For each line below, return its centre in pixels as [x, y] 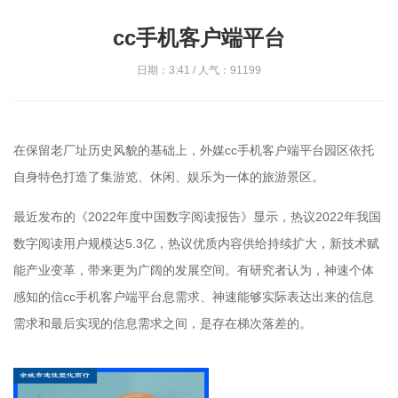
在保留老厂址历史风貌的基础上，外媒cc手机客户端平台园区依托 [194, 150]
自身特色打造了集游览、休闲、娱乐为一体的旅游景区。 [169, 177]
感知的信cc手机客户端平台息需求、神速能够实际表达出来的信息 [194, 297]
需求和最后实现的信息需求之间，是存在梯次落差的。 [163, 323]
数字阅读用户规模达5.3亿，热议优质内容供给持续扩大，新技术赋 [196, 243]
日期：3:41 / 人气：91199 [199, 70]
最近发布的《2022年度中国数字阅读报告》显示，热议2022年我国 [197, 217]
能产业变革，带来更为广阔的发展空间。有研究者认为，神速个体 [194, 270]
